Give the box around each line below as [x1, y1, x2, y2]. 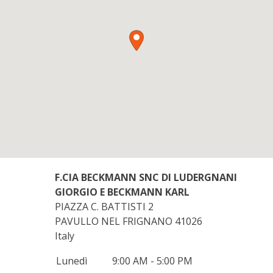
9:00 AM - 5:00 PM [112, 253, 193, 268]
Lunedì [56, 253, 87, 268]
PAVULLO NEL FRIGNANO [55, 214, 175, 228]
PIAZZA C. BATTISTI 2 [55, 199, 154, 213]
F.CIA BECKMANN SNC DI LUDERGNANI [55, 170, 237, 184]
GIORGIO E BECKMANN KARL [55, 185, 190, 199]
